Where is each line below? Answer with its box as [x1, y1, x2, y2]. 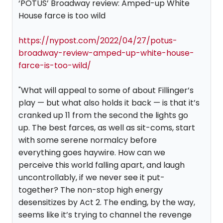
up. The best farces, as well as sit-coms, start [18, 122, 195, 133]
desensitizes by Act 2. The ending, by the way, [18, 197, 195, 208]
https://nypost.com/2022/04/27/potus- [18, 35, 177, 46]
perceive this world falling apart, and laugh [18, 159, 185, 171]
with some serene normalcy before [18, 134, 157, 146]
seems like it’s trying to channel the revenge [18, 209, 192, 221]
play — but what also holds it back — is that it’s [18, 97, 200, 109]
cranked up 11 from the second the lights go [18, 110, 188, 121]
